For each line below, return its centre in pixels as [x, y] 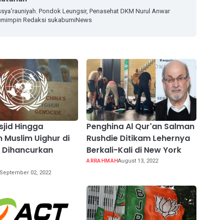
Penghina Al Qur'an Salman [141, 127]
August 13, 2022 [138, 161]
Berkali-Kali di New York [134, 150]
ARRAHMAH [102, 161]
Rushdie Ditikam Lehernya [138, 138]
